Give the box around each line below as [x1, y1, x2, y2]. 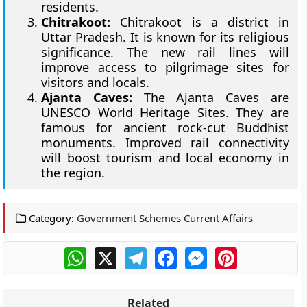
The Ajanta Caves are [132, 89, 289, 106]
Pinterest [236, 245, 284, 260]
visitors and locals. [41, 74, 150, 90]
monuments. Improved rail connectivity [41, 134, 289, 151]
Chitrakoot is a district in [110, 14, 289, 30]
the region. [41, 164, 106, 181]
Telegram [146, 245, 195, 260]
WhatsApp [86, 245, 140, 260]
